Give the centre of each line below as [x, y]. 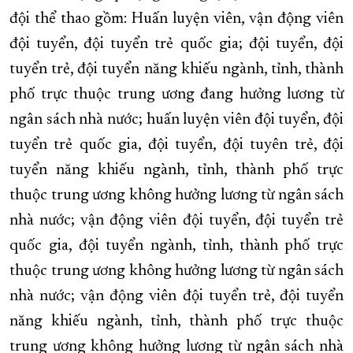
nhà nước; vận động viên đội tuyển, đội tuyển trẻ [176, 221]
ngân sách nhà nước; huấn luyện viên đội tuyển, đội [176, 120]
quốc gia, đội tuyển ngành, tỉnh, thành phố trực [176, 246]
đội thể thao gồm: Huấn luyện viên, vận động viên [176, 19]
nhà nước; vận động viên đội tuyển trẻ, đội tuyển [176, 297]
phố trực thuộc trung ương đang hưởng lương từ [176, 95]
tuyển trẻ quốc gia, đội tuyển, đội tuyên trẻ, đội [176, 145]
